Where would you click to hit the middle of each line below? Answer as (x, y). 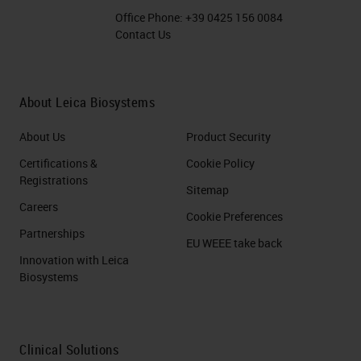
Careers (39, 207)
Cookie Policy (220, 163)
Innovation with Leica (74, 260)
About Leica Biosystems (87, 102)
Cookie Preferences (234, 216)
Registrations (54, 180)
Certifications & (58, 163)
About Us (42, 137)
